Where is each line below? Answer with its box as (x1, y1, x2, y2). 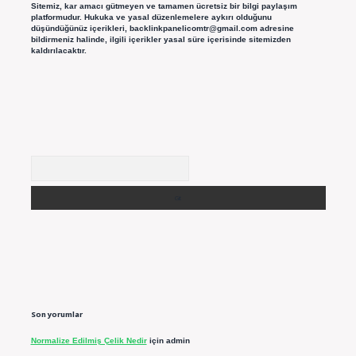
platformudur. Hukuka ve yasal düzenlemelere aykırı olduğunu (30, 13, 272, 22)
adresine (257, 24, 294, 33)
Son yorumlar (30, 308, 83, 319)
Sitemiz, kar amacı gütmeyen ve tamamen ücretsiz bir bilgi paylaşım (30, 2, 297, 11)
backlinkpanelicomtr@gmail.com (129, 24, 257, 33)
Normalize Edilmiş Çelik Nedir (30, 336, 147, 346)
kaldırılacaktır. (30, 46, 87, 56)
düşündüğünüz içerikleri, (30, 24, 130, 33)
